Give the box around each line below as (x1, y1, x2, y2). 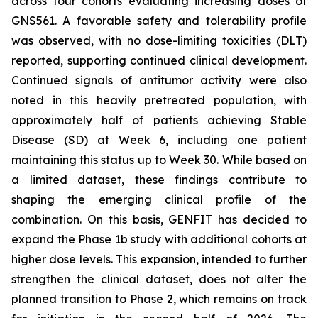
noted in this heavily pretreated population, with (11, 93, 307, 107)
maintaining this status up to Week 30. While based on (11, 153, 307, 167)
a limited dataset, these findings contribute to (11, 172, 307, 187)
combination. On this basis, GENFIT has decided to (11, 212, 307, 226)
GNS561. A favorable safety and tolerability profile (11, 13, 307, 28)
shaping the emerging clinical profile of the (11, 192, 307, 207)
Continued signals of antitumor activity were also (11, 73, 307, 87)
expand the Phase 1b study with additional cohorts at (11, 232, 307, 246)
